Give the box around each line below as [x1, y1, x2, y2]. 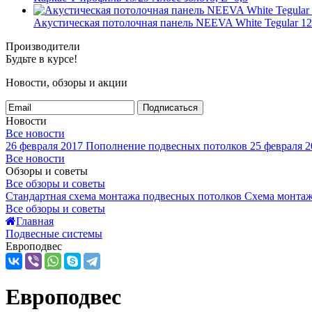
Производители [6, 40, 80, 52]
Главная [16, 215, 54, 227]
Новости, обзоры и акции [6, 77, 127, 88]
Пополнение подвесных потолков [86, 140, 247, 152]
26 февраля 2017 [6, 140, 83, 152]
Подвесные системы [6, 228, 102, 240]
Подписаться [143, 102, 198, 113]
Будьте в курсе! [6, 53, 77, 65]
